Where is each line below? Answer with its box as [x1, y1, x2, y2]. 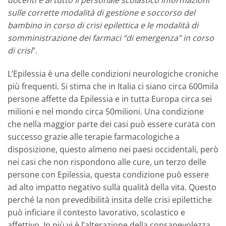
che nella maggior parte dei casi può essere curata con [8, 119, 215, 130]
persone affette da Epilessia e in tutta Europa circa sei [8, 93, 212, 105]
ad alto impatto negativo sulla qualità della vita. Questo [8, 182, 216, 193]
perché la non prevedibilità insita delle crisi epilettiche [8, 194, 212, 206]
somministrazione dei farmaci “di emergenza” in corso [8, 32, 214, 44]
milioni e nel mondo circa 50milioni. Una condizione [8, 106, 204, 118]
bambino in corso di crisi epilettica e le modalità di [8, 20, 198, 31]
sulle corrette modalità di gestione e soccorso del [8, 7, 195, 19]
